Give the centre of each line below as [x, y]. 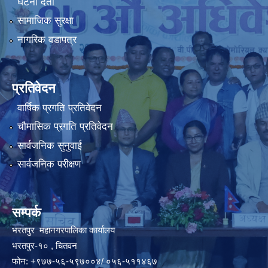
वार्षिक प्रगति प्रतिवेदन [59, 108]
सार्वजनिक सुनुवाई [49, 145]
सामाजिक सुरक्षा [45, 21]
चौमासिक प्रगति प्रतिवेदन [65, 127]
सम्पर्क [26, 213]
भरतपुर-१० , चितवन [46, 246]
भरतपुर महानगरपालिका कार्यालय [65, 230]
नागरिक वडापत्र [47, 39]
